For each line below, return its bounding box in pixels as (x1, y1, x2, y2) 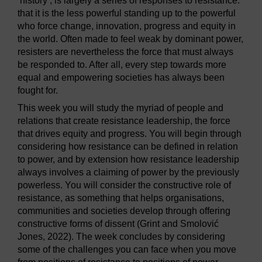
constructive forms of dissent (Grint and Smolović (18, 219, 219, 229)
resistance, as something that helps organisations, (18, 193, 224, 204)
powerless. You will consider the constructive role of (18, 180, 231, 191)
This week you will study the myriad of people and (18, 103, 223, 113)
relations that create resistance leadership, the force (18, 116, 230, 126)
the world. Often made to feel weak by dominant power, (18, 34, 243, 44)
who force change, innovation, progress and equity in (18, 21, 236, 32)
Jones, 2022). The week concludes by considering (18, 232, 225, 242)
